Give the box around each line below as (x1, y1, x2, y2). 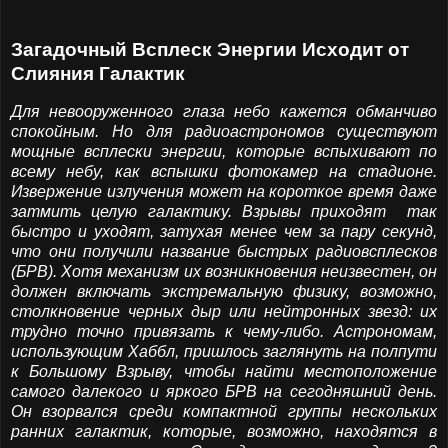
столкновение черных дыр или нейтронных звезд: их (11, 303, 437, 320)
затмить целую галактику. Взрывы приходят (11, 203, 397, 220)
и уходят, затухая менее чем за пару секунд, (77, 223, 437, 240)
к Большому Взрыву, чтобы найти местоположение (11, 363, 437, 380)
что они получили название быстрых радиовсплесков (11, 243, 437, 260)
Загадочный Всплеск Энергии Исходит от (11, 39, 409, 61)
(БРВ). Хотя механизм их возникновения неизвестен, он (11, 263, 437, 280)
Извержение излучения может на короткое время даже (11, 183, 437, 200)
